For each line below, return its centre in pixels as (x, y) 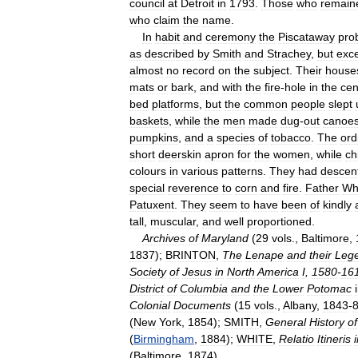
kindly (337, 204)
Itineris (334, 338)
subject (271, 70)
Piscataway (306, 36)
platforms (175, 103)
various (200, 171)
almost (146, 70)
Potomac (329, 288)
